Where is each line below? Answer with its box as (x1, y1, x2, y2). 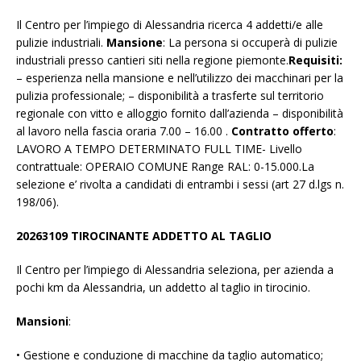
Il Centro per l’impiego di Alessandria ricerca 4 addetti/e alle (16, 17, 323, 33)
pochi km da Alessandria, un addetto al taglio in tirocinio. (16, 280, 310, 296)
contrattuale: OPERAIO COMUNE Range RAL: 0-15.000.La (16, 159, 314, 175)
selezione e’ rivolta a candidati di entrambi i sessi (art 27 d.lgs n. (16, 176, 344, 193)
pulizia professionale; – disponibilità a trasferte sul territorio (16, 88, 324, 104)
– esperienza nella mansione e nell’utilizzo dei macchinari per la (16, 70, 343, 86)
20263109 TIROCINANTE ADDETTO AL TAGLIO (16, 228, 272, 244)
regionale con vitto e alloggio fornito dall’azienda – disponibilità (16, 106, 343, 122)
